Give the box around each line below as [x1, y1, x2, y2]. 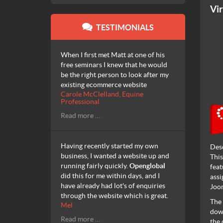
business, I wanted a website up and [61, 152, 169, 160]
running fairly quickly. [61, 162, 129, 170]
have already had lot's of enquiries [61, 182, 165, 190]
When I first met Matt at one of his [61, 51, 165, 59]
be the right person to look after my [61, 71, 169, 79]
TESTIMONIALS [96, 23, 154, 32]
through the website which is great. [61, 192, 168, 200]
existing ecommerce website [61, 81, 147, 89]
